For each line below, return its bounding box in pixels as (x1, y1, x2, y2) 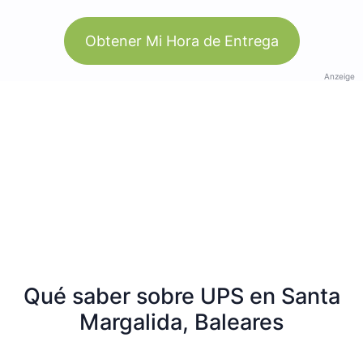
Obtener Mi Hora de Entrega (84, 32, 279, 49)
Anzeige (324, 70, 355, 81)
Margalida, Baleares (79, 308, 284, 335)
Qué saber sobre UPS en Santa (23, 282, 340, 310)
